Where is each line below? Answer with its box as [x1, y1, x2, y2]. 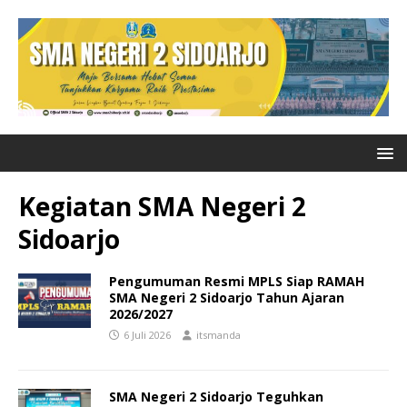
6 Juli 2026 [124, 328, 171, 342]
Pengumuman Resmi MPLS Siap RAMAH [109, 273, 364, 291]
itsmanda [196, 328, 241, 342]
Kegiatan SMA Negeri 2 [18, 189, 306, 224]
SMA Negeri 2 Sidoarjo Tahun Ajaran [109, 289, 344, 307]
